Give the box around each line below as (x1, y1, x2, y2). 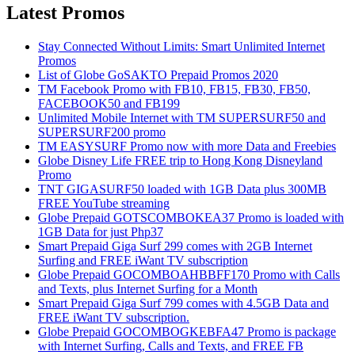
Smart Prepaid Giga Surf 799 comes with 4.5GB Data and (38, 296, 329, 310)
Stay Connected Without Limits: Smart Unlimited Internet (38, 39, 325, 53)
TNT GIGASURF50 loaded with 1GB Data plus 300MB (38, 181, 326, 196)
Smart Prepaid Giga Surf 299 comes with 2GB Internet (38, 239, 312, 253)
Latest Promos (6, 2, 124, 23)
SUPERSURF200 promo (38, 124, 166, 139)
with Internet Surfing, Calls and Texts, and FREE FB (38, 338, 303, 353)
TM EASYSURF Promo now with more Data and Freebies (38, 139, 336, 153)
